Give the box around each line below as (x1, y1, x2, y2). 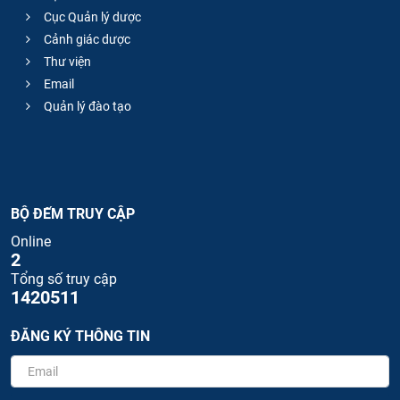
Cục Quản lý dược (41, 9, 141, 24)
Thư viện (41, 54, 91, 69)
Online (11, 232, 51, 250)
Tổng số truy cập (11, 270, 117, 287)
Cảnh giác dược (41, 31, 130, 46)
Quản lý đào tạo (41, 98, 131, 113)
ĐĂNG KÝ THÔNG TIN (11, 327, 150, 345)
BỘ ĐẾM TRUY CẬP (11, 204, 135, 222)
